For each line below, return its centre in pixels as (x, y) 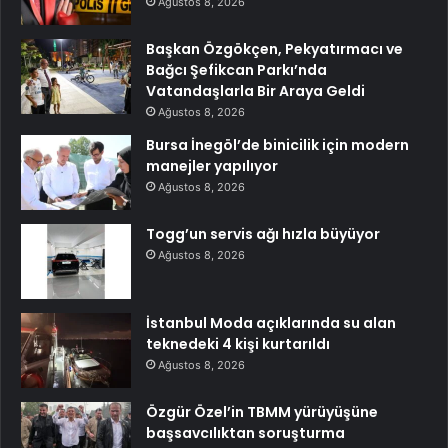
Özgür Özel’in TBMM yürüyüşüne (262, 412)
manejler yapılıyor (212, 166)
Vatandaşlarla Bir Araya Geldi (255, 91)
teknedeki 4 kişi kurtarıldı (238, 344)
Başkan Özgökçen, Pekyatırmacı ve (274, 49)
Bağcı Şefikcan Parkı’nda (236, 70)
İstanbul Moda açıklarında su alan (271, 323)
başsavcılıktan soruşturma (245, 433)
